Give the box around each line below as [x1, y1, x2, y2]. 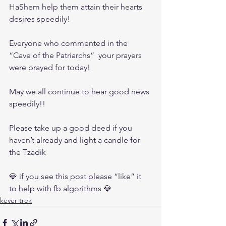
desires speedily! [9, 14, 70, 24]
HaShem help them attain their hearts [9, 2, 144, 12]
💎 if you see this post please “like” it [9, 171, 143, 181]
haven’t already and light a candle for [9, 135, 142, 145]
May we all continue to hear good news [9, 86, 151, 96]
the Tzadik [9, 147, 46, 157]
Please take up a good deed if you [9, 123, 134, 133]
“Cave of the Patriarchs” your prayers [9, 50, 144, 60]
